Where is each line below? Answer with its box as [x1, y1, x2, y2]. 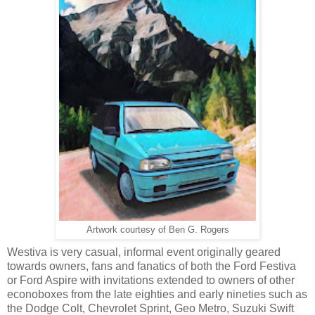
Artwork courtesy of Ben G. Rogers [86, 224, 229, 235]
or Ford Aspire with [7, 274, 101, 286]
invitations [101, 274, 157, 286]
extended [157, 274, 206, 286]
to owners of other [206, 274, 295, 286]
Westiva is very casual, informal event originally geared [7, 245, 281, 258]
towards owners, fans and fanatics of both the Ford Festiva [7, 259, 296, 272]
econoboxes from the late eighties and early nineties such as [7, 288, 307, 300]
